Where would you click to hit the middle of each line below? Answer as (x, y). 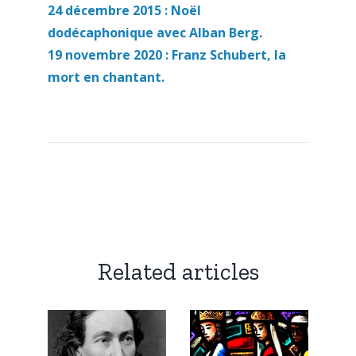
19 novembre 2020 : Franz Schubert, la (167, 55)
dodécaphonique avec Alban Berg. (155, 33)
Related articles (178, 272)
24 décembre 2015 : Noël (124, 11)
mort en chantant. (106, 77)
